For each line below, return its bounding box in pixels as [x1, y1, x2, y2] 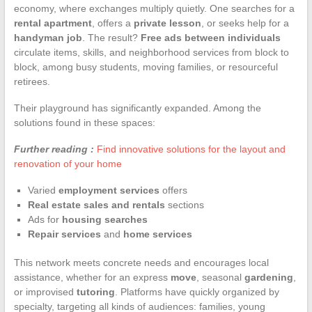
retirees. [13, 75, 50, 87]
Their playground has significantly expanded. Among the [13, 102, 261, 114]
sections [164, 198, 204, 210]
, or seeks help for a [201, 17, 289, 29]
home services [123, 228, 192, 240]
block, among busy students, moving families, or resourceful [13, 61, 278, 72]
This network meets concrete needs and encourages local [13, 256, 269, 268]
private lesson [133, 17, 201, 29]
